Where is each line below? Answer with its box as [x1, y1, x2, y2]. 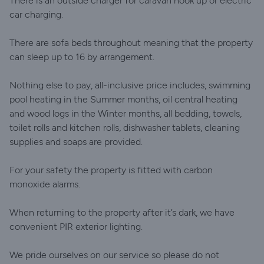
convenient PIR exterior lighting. [9, 221, 143, 232]
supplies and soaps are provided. [9, 136, 143, 147]
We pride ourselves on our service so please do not [9, 249, 219, 260]
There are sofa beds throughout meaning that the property [9, 37, 253, 48]
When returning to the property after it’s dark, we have [9, 207, 235, 218]
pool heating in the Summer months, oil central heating [9, 94, 237, 105]
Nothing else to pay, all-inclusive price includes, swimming [9, 80, 250, 91]
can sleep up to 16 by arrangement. [9, 51, 154, 62]
